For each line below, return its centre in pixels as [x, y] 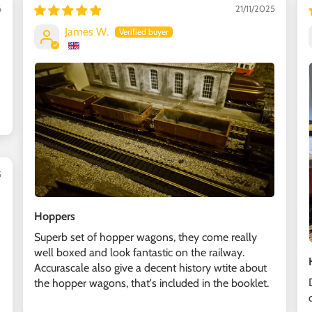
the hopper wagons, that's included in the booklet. [151, 283]
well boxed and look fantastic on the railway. [139, 253]
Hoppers [55, 217]
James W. [87, 31]
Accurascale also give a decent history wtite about [150, 268]
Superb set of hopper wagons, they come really [146, 237]
